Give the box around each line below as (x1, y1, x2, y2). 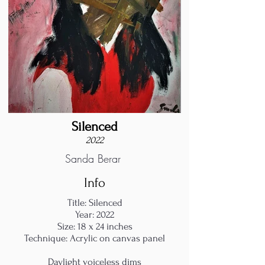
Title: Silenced (67, 197, 122, 208)
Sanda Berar (65, 151, 121, 166)
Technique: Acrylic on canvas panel (24, 232, 165, 244)
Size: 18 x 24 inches (57, 221, 132, 232)
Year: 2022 (75, 209, 114, 220)
